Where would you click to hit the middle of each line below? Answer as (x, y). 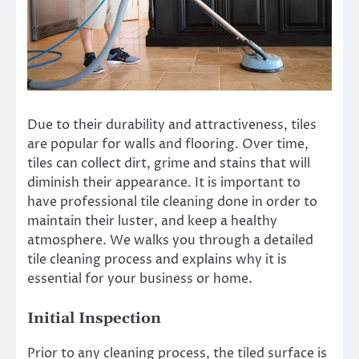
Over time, (275, 145)
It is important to (248, 183)
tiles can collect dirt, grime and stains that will (169, 164)
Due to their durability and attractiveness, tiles (172, 125)
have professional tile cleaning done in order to (172, 202)
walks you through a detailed (224, 241)
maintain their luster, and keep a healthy (152, 222)
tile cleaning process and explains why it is (157, 260)
